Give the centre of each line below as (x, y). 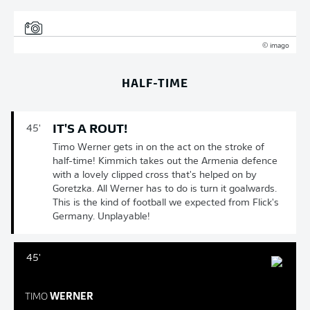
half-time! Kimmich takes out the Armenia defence (165, 162)
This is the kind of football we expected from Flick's (166, 203)
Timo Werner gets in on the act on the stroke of (158, 148)
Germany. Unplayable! (101, 217)
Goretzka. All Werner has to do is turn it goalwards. (165, 189)
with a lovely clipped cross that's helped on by (155, 175)
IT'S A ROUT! (90, 130)
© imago (276, 46)
